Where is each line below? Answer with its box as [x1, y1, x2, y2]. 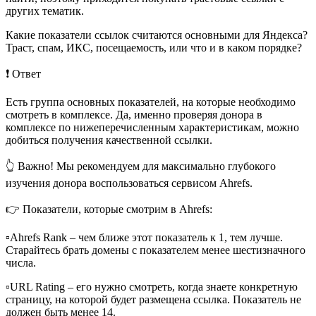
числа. [6, 257, 36, 269]
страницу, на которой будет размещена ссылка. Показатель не [6, 293, 301, 306]
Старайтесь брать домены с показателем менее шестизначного [6, 244, 305, 257]
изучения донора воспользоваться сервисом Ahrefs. [6, 177, 253, 190]
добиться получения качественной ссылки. [6, 134, 212, 147]
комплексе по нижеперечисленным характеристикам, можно [6, 121, 299, 134]
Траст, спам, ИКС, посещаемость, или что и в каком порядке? [6, 42, 302, 54]
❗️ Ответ [6, 68, 41, 80]
